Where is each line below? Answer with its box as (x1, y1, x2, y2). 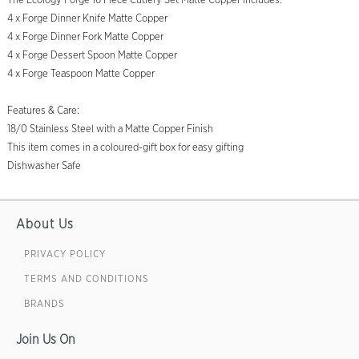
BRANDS (24, 299, 65, 309)
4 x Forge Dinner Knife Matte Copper (6, 14, 167, 25)
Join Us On (16, 333, 75, 347)
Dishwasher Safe (6, 161, 81, 172)
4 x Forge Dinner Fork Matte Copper (6, 32, 163, 43)
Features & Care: (6, 106, 79, 117)
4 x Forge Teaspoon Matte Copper (6, 69, 155, 80)
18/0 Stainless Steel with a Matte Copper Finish (6, 124, 213, 135)
